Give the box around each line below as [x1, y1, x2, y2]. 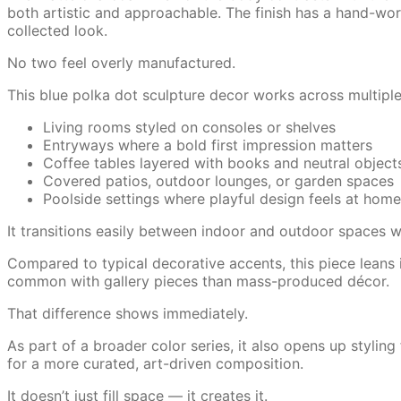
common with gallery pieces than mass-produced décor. [7, 271, 389, 290]
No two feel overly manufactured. [7, 53, 235, 72]
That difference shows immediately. [7, 303, 248, 322]
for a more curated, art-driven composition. [7, 354, 303, 372]
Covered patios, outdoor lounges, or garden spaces [43, 171, 394, 190]
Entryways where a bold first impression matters [43, 135, 372, 154]
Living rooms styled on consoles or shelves [43, 117, 336, 136]
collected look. [7, 21, 107, 39]
